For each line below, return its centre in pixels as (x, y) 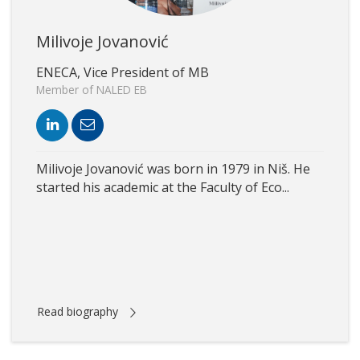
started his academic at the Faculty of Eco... (163, 188)
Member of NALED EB (92, 90)
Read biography (78, 312)
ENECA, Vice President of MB (123, 73)
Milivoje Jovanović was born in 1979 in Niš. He (173, 169)
